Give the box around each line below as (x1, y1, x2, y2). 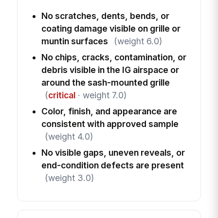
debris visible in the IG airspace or (41, 65, 179, 75)
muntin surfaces (41, 36, 108, 47)
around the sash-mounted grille (41, 77, 170, 88)
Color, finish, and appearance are (41, 106, 177, 117)
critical (48, 90, 75, 101)
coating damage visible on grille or (41, 23, 181, 34)
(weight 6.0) (113, 36, 162, 47)
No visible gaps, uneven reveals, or (41, 147, 185, 158)
